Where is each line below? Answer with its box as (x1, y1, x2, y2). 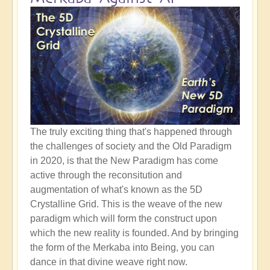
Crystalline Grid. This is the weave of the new (30, 198, 222, 209)
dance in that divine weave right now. (30, 256, 187, 267)
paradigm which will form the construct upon (30, 213, 217, 224)
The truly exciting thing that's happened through (30, 126, 232, 137)
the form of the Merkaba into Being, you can (30, 242, 215, 253)
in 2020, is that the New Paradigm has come (30, 155, 218, 166)
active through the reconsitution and (30, 169, 182, 180)
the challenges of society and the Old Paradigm (30, 140, 231, 151)
